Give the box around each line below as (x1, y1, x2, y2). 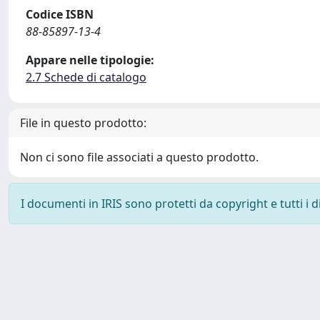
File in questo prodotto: (20, 115, 146, 131)
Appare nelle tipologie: (26, 52, 154, 68)
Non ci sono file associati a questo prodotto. (20, 149, 259, 165)
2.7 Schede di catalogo (26, 69, 146, 85)
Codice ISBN (26, 6, 94, 22)
